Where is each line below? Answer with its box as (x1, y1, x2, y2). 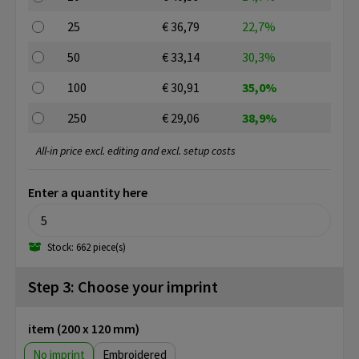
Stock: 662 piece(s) (47, 240, 126, 255)
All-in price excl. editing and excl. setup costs (36, 143, 236, 159)
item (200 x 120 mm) (28, 321, 139, 337)
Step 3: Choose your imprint (28, 276, 218, 297)
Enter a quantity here (28, 184, 147, 201)
